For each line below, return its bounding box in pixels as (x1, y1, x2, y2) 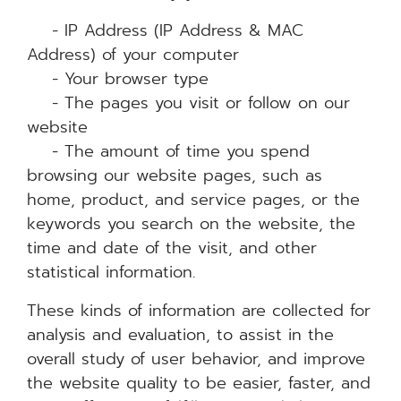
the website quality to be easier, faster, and (27, 371, 371, 396)
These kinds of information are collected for (27, 298, 371, 323)
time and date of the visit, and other (27, 235, 317, 260)
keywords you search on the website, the (27, 211, 355, 236)
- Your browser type (27, 66, 209, 91)
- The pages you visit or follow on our (27, 90, 350, 115)
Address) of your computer (27, 42, 239, 67)
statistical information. (27, 260, 195, 285)
